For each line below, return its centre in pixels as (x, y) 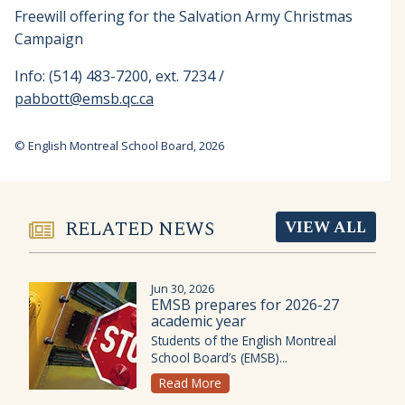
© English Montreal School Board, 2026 (119, 145)
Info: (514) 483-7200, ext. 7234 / (121, 75)
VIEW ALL (326, 227)
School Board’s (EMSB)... (219, 358)
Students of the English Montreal (244, 341)
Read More (191, 383)
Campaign (49, 38)
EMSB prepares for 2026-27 (245, 305)
